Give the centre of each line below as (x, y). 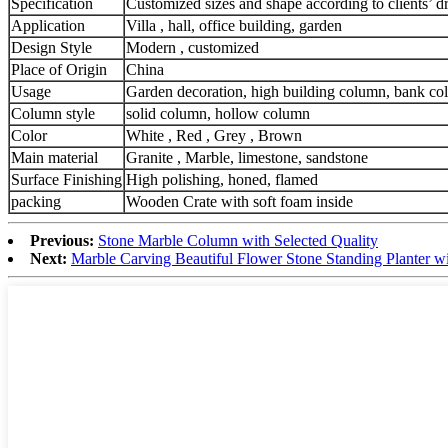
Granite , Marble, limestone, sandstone (247, 157)
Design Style (51, 47)
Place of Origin (59, 69)
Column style (53, 113)
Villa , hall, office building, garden (234, 25)
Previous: (62, 240)
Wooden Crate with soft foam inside (239, 201)
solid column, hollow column (218, 113)
